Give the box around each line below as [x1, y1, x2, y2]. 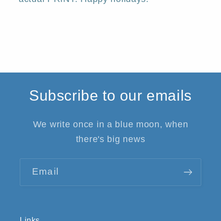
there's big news [75, 134, 146, 145]
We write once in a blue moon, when [33, 119, 188, 130]
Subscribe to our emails [29, 87, 192, 104]
